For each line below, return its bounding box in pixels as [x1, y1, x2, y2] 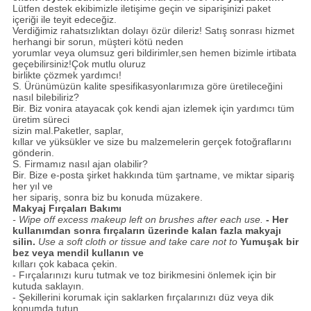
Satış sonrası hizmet [204, 24, 294, 36]
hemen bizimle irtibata [196, 47, 296, 58]
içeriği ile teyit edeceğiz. [12, 13, 117, 25]
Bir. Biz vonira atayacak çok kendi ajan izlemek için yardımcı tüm [12, 102, 294, 114]
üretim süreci [12, 113, 69, 125]
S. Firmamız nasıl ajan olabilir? [12, 158, 148, 169]
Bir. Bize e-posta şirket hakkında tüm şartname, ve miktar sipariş [12, 169, 294, 180]
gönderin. [12, 146, 54, 158]
